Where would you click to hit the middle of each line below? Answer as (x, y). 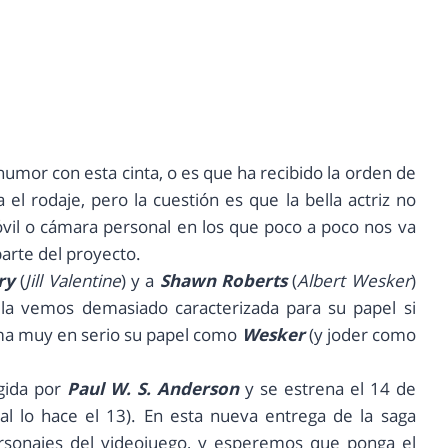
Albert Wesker (354, 281)
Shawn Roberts (223, 281)
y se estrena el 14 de (327, 389)
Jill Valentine (73, 281)
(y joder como (360, 335)
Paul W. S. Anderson (152, 389)
